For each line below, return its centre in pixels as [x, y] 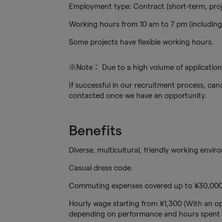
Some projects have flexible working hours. [141, 42]
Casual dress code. [101, 168]
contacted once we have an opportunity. [138, 96]
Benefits [95, 131]
